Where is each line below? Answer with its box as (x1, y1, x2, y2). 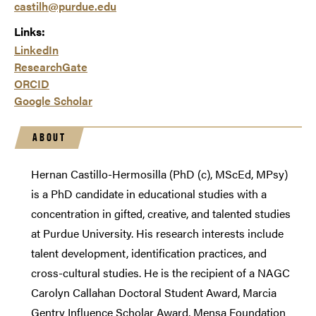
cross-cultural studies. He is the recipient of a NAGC (31, 265, 290, 281)
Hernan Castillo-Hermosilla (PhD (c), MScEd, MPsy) (31, 166, 288, 183)
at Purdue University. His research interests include (31, 225, 284, 242)
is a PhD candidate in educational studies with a (31, 186, 267, 202)
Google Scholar (14, 92, 92, 109)
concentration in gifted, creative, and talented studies (31, 205, 291, 222)
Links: (14, 23, 45, 40)
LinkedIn (14, 42, 59, 59)
